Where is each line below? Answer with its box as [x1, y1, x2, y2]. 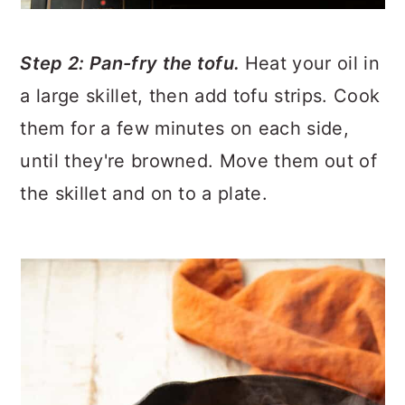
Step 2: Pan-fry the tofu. [20, 52, 245, 74]
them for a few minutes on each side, [20, 117, 349, 139]
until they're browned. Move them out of [20, 149, 377, 172]
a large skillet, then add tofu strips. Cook [20, 84, 381, 107]
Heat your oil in [244, 52, 380, 74]
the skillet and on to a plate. [20, 182, 268, 204]
